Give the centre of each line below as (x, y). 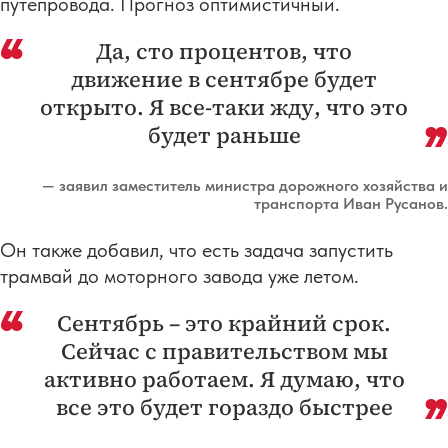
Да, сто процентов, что (224, 51)
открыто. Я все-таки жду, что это (224, 107)
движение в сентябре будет (224, 79)
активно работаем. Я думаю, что (224, 379)
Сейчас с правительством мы (224, 351)
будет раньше (224, 135)
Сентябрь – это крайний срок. (224, 323)
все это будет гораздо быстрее (224, 407)
